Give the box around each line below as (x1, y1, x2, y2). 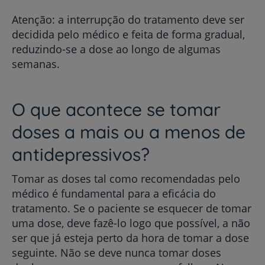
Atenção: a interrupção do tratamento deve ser (12, 12, 244, 27)
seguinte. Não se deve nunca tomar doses (12, 245, 221, 260)
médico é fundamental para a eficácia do (12, 186, 216, 201)
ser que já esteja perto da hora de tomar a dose (12, 230, 249, 245)
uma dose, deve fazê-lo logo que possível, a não (12, 215, 250, 230)
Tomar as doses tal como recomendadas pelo (12, 171, 240, 186)
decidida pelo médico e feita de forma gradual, (12, 27, 245, 41)
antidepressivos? (12, 143, 150, 166)
